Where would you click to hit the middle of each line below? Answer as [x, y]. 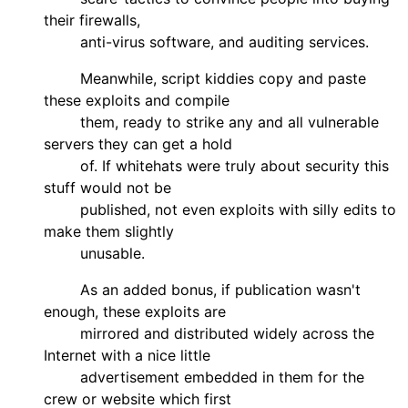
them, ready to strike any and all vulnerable [211, 122]
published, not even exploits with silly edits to [220, 209]
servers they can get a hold [138, 143]
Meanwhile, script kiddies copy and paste [205, 78]
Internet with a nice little [127, 355]
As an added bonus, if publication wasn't [202, 289]
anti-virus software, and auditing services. [206, 41]
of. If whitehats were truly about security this [216, 165]
